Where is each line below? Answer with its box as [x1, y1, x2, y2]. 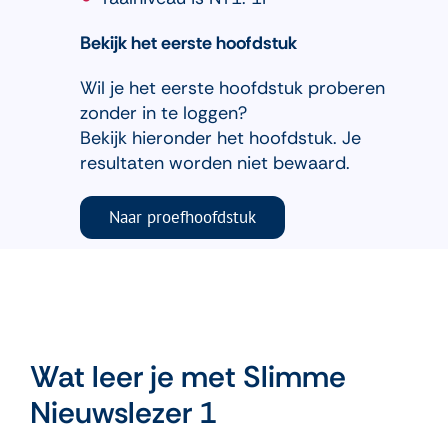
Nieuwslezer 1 [29, 393, 217, 433]
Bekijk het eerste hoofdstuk [79, 31, 297, 56]
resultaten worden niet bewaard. [79, 151, 350, 176]
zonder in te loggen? [79, 101, 247, 126]
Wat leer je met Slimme [29, 357, 346, 397]
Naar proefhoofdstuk [108, 206, 256, 229]
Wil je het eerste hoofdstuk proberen [79, 76, 385, 101]
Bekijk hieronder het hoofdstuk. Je [79, 126, 361, 151]
